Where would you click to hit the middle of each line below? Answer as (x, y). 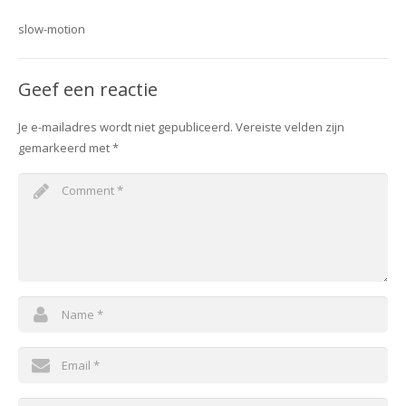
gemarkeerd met (65, 148)
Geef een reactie (88, 89)
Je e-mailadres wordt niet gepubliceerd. (126, 127)
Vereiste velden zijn (290, 127)
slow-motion (52, 29)
